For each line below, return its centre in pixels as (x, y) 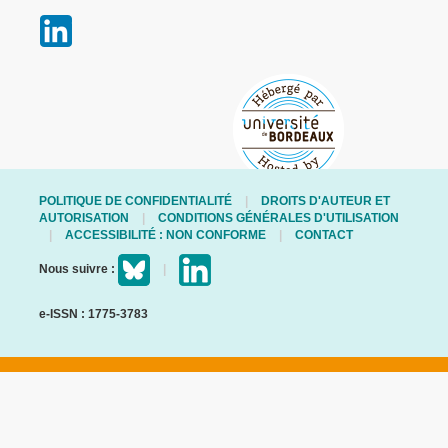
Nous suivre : (78, 269)
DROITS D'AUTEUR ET (325, 201)
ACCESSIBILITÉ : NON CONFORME (165, 235)
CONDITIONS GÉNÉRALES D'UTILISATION (278, 218)
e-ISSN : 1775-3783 (93, 314)
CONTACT (324, 235)
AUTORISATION (84, 218)
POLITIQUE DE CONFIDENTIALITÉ (135, 201)
